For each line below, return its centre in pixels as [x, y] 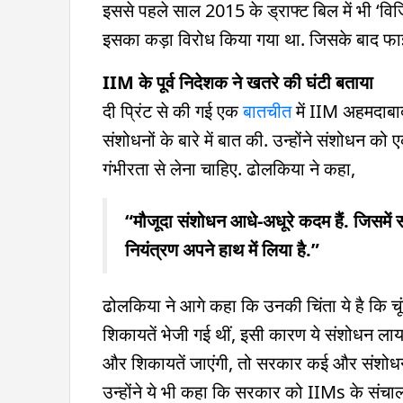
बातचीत [269, 111]
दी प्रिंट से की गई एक [173, 111]
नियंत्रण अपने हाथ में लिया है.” [222, 249]
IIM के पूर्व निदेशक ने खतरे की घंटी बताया [238, 82]
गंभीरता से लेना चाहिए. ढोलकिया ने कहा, [229, 168]
